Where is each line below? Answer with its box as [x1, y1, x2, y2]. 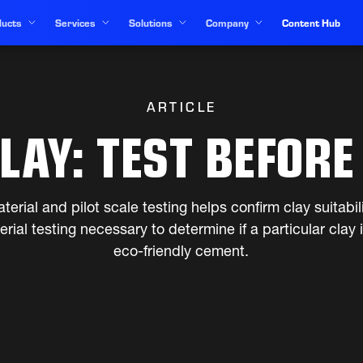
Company [205, 16, 249, 29]
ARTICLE [146, 100, 217, 115]
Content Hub [281, 16, 340, 29]
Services [54, 16, 96, 29]
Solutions [128, 16, 173, 29]
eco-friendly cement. [113, 246, 250, 260]
